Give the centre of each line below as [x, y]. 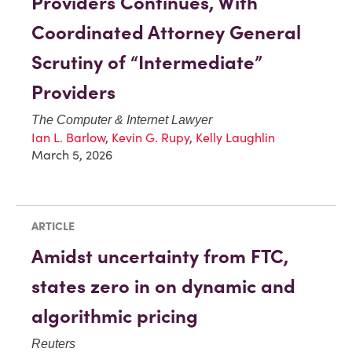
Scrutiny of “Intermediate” [147, 62]
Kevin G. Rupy [150, 137]
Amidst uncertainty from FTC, [160, 257]
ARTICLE [53, 227]
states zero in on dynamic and [163, 287]
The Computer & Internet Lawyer [122, 119]
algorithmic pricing [115, 317]
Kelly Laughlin [235, 137]
